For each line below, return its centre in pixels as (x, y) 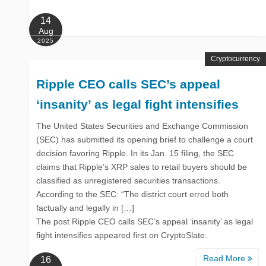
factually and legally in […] (85, 208)
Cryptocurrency (235, 58)
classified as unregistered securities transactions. (128, 180)
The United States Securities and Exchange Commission (142, 126)
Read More (225, 258)
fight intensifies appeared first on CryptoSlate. (122, 235)
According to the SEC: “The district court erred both (132, 194)
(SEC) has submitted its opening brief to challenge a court (145, 139)
